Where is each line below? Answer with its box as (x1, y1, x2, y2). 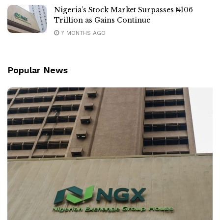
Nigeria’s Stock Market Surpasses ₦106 (54, 5, 193, 14)
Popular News (7, 64, 68, 75)
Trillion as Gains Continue (54, 15, 150, 25)
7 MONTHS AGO (59, 29, 106, 36)
